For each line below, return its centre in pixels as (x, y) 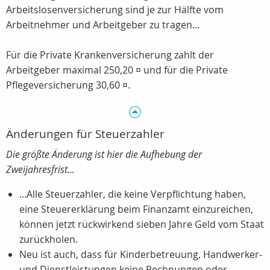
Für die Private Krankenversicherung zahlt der (110, 55)
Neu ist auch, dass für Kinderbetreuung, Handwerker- (141, 254)
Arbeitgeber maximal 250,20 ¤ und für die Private (117, 70)
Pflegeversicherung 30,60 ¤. (68, 85)
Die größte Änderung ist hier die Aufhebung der (104, 154)
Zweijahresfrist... (40, 169)
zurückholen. (49, 239)
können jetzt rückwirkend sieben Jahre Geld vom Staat (142, 224)
